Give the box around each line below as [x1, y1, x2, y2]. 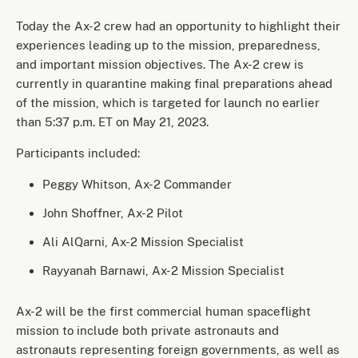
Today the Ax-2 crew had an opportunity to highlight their [16, 18, 340, 33]
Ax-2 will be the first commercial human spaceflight [16, 304, 311, 318]
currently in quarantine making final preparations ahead [16, 76, 332, 90]
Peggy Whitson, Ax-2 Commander [42, 177, 238, 191]
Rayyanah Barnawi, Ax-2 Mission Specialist [42, 263, 284, 277]
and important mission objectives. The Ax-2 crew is [16, 57, 304, 71]
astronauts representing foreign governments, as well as [16, 342, 340, 356]
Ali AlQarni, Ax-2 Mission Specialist [42, 234, 244, 249]
